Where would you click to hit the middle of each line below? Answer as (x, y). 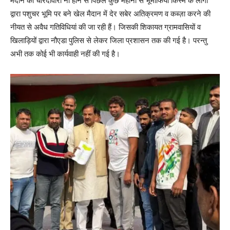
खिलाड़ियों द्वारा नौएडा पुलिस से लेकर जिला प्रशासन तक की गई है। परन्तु (109, 40)
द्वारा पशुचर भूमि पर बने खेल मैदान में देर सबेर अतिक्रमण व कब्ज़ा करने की (110, 13)
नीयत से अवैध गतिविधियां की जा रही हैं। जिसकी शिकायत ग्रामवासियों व (106, 27)
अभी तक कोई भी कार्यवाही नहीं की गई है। (65, 53)
